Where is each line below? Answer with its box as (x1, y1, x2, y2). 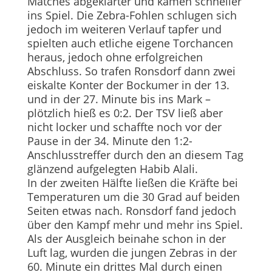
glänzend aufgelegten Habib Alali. (27, 161, 198, 177)
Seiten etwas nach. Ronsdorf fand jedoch (27, 203, 236, 219)
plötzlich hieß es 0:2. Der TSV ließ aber (27, 106, 223, 121)
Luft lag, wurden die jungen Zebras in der (27, 245, 237, 260)
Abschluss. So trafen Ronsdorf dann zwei (27, 64, 236, 79)
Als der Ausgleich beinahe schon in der (27, 231, 226, 246)
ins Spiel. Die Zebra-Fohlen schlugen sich (27, 8, 237, 23)
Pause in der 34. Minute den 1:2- (27, 134, 192, 149)
